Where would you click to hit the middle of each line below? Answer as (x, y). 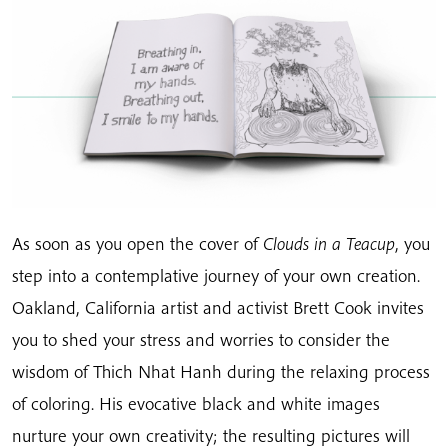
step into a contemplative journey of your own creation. (216, 275)
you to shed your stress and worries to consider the (201, 339)
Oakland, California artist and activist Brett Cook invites (218, 307)
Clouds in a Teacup (329, 243)
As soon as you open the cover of (137, 243)
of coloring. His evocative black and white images (196, 403)
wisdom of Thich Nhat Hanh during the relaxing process (221, 371)
